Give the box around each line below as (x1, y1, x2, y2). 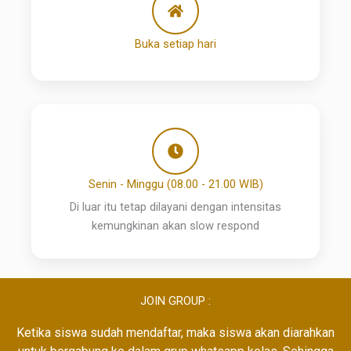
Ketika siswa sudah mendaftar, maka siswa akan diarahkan (16, 325, 335, 341)
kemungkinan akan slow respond (92, 219, 259, 233)
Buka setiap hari (135, 37, 216, 52)
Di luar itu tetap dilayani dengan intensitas (70, 200, 281, 215)
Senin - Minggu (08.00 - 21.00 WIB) (88, 177, 263, 192)
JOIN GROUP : (140, 294, 211, 309)
